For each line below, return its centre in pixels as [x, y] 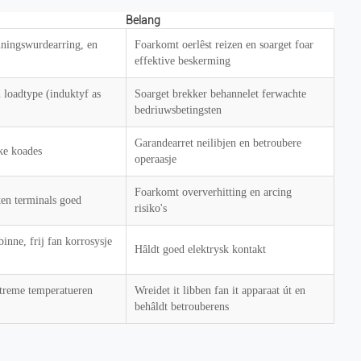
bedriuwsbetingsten [178, 110]
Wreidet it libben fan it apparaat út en [220, 290]
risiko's [151, 208]
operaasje [156, 159]
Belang [143, 20]
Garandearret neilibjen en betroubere [218, 143]
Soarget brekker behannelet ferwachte [220, 94]
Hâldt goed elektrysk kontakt [200, 249]
